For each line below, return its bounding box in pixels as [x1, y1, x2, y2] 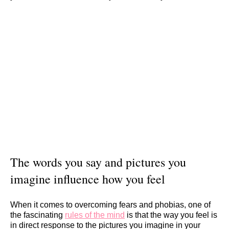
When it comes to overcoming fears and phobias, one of [10, 200, 211, 209]
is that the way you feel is [125, 210, 217, 219]
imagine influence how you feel [10, 170, 165, 187]
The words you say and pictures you [10, 153, 186, 170]
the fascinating [10, 210, 65, 219]
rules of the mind [65, 210, 125, 219]
